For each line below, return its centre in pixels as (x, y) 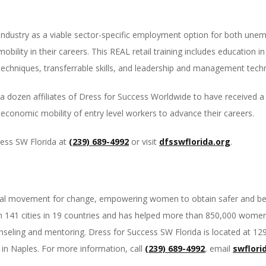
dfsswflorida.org (195, 142)
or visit (144, 142)
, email (219, 248)
